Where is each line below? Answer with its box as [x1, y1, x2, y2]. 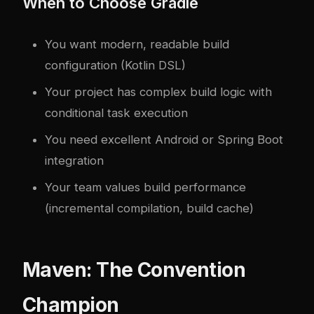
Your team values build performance [45, 179, 246, 194]
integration [45, 153, 104, 168]
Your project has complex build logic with [45, 84, 272, 99]
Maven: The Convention [22, 257, 246, 282]
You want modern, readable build [45, 36, 229, 51]
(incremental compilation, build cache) [45, 200, 254, 215]
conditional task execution [45, 105, 188, 120]
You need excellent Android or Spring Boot [45, 132, 283, 146]
